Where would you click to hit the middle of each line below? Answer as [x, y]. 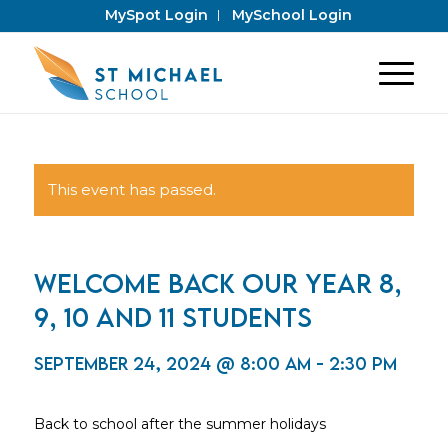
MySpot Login [157, 15]
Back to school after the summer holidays [179, 424]
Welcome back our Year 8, [217, 283]
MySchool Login [292, 15]
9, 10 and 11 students [172, 317]
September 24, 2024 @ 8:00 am [172, 363]
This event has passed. [131, 189]
